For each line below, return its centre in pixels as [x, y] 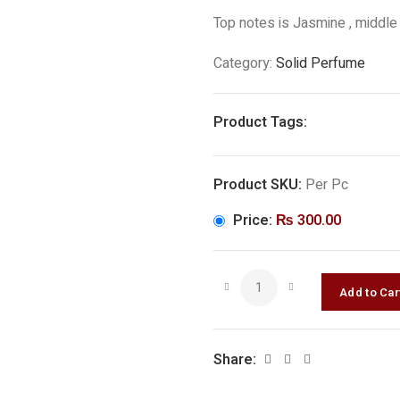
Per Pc [327, 185]
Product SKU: [259, 185]
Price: [254, 221]
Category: [245, 64]
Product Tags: [260, 123]
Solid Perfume [321, 64]
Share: [235, 360]
